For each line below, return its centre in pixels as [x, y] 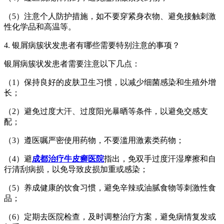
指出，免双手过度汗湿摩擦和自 [160, 159]
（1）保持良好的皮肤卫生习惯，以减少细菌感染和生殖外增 [110, 82]
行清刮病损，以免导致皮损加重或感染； [76, 169]
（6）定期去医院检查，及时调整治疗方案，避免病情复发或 [110, 217]
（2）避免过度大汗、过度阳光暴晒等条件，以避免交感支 [106, 111]
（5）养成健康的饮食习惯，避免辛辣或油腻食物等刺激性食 [110, 188]
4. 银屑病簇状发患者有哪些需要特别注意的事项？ [92, 45]
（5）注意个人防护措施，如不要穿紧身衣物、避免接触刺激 [110, 16]
